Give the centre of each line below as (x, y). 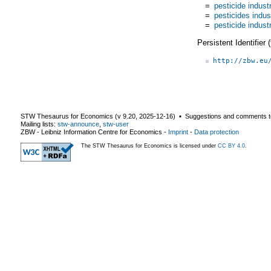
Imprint (178, 132)
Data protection (217, 132)
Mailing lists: (39, 124)
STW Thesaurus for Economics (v (72, 116)
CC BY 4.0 (231, 145)
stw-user (116, 124)
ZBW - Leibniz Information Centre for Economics (91, 132)
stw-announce (78, 124)
